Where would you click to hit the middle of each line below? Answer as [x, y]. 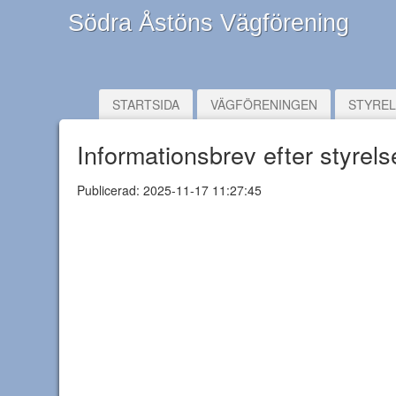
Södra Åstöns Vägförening [209, 23]
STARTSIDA [146, 104]
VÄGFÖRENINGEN [264, 104]
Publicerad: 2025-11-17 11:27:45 [169, 190]
